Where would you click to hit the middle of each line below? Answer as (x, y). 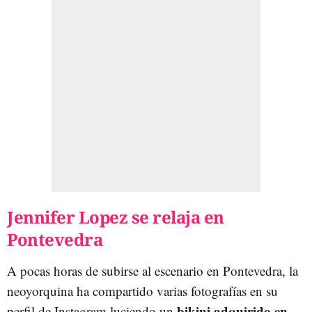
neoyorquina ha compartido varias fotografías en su (142, 290)
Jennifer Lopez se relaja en (116, 217)
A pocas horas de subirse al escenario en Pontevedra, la (153, 270)
